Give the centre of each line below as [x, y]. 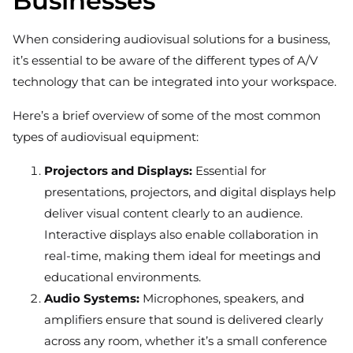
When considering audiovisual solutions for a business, [171, 39]
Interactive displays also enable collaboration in [181, 235]
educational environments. [123, 277]
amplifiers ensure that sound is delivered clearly [184, 320]
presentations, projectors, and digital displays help [190, 192]
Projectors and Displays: [118, 171]
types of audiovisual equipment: [106, 137]
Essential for [229, 171]
